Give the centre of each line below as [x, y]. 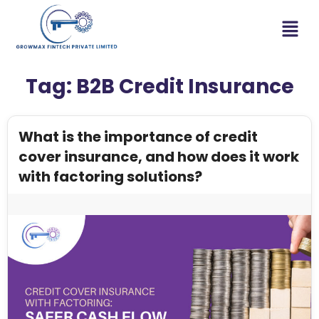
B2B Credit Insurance [185, 86]
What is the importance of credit [138, 136]
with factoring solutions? [112, 176]
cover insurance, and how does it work [159, 156]
